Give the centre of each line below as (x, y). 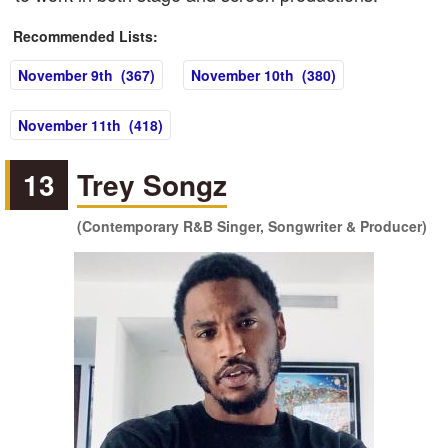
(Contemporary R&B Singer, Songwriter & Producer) (252, 226)
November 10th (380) (263, 75)
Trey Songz (152, 184)
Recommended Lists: (85, 36)
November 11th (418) (90, 125)
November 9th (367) (86, 75)
